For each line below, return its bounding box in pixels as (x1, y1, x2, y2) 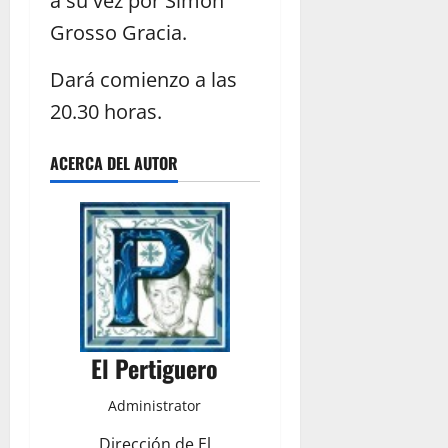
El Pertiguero (91, 349, 219, 386)
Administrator (108, 395, 202, 415)
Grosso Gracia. (50, 18, 187, 46)
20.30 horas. (50, 97, 162, 125)
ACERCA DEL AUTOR (50, 150, 178, 175)
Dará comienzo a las (50, 65, 237, 93)
